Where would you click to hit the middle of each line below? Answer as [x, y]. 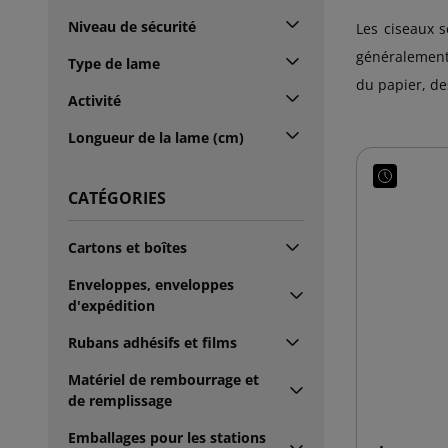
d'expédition [111, 305]
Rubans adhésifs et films [152, 342]
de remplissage [120, 400]
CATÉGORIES [117, 197]
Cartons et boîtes [127, 247]
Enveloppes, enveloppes [151, 284]
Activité [94, 100]
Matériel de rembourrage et [163, 379]
